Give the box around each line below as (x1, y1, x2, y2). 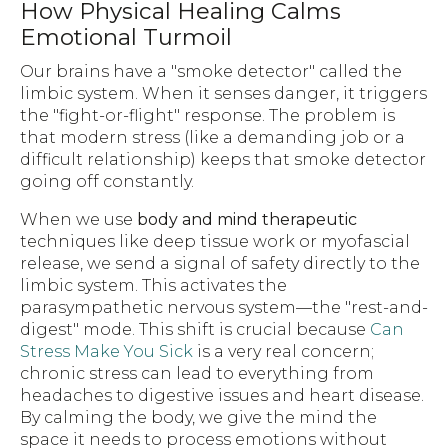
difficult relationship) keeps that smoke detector (20, 149, 426, 169)
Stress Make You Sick (20, 341, 193, 361)
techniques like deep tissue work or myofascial (20, 231, 410, 251)
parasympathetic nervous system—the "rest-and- (20, 297, 428, 317)
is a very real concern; (193, 341, 374, 361)
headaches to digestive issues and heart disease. (20, 385, 424, 405)
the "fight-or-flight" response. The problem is (20, 105, 395, 125)
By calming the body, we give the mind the (20, 407, 377, 427)
